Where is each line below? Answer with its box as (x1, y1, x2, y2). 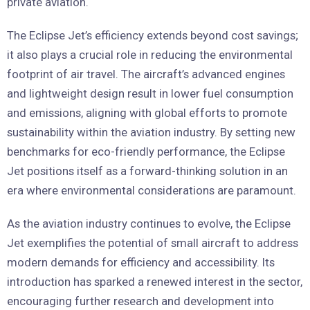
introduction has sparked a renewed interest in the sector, (7, 275, 302, 289)
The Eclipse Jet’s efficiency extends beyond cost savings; (7, 28, 298, 42)
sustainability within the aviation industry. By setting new (7, 125, 295, 139)
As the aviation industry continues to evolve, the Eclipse (7, 217, 291, 230)
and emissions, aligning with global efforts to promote (7, 106, 287, 120)
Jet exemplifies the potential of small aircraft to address (7, 236, 298, 250)
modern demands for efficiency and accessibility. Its (7, 255, 275, 269)
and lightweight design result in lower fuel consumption (7, 86, 293, 100)
